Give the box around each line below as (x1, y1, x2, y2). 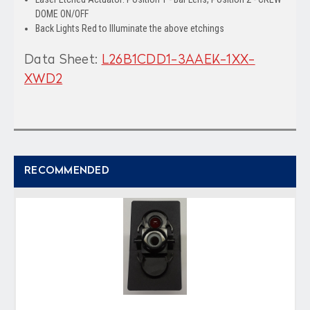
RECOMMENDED (24, 165, 109, 176)
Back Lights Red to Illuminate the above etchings (35, 22, 225, 34)
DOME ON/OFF (35, 8, 89, 19)
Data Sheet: (24, 53, 102, 66)
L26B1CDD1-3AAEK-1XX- (101, 53, 255, 66)
